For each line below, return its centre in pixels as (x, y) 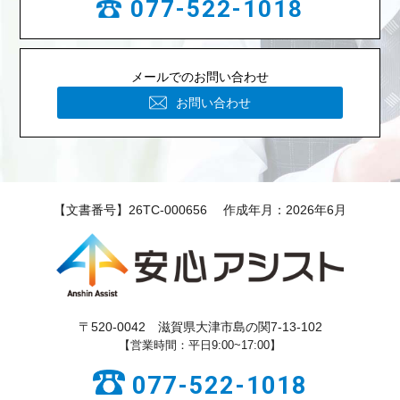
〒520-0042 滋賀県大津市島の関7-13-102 (200, 326)
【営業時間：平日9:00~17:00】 (200, 345)
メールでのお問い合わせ (200, 77)
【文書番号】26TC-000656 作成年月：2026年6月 (200, 210)
